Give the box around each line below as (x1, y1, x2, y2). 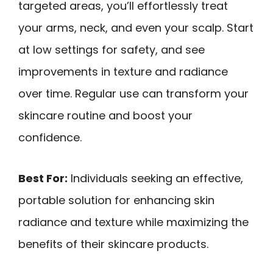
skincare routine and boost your (18, 108, 193, 124)
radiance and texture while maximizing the (18, 214, 249, 230)
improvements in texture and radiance (18, 64, 228, 80)
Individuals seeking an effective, (68, 170, 243, 186)
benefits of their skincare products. (18, 236, 208, 252)
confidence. (18, 130, 82, 146)
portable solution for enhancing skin (18, 192, 214, 208)
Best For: (18, 170, 68, 186)
